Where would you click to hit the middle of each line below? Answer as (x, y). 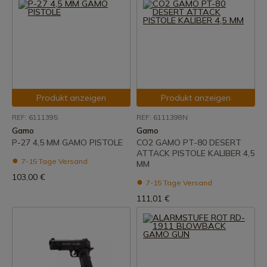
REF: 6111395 (35, 117)
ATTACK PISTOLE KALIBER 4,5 (195, 153)
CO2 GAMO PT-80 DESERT (189, 142)
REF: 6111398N (162, 117)
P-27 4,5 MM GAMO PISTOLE (67, 142)
